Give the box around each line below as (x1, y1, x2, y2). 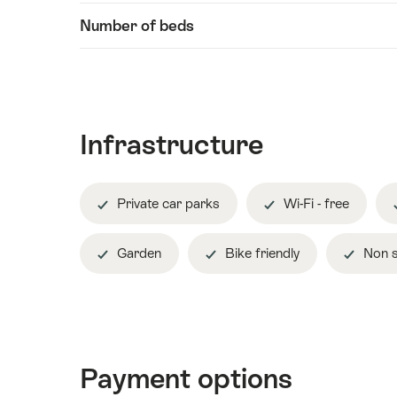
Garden (113, 245, 161, 261)
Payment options (80, 362, 292, 395)
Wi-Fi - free (280, 195, 349, 211)
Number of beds (80, 17, 194, 35)
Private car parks (113, 195, 220, 211)
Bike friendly (222, 245, 300, 261)
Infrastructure (80, 128, 263, 161)
